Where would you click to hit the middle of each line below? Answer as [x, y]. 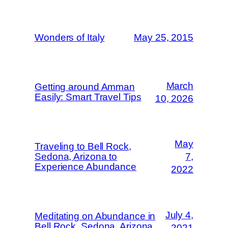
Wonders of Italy [70, 37]
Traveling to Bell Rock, [83, 146]
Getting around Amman [85, 87]
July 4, [179, 215]
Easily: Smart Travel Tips [88, 97]
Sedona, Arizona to [76, 156]
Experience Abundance [85, 166]
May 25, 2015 [164, 38]
